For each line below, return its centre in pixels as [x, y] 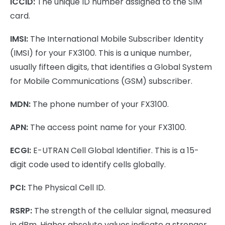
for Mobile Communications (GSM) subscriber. [101, 81]
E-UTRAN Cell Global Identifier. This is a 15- [115, 150]
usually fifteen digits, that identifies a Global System [111, 67]
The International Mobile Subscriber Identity [116, 39]
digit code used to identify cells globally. [88, 164]
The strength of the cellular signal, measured [122, 210]
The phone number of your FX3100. [100, 104]
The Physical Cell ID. [66, 187]
